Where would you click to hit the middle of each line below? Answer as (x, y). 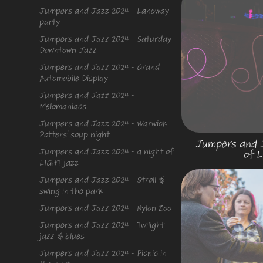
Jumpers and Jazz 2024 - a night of (107, 152)
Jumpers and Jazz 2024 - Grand (100, 67)
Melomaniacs (63, 107)
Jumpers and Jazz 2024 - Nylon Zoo (106, 208)
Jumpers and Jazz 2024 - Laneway (104, 11)
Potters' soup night (75, 135)
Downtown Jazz (68, 50)
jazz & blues (62, 236)
